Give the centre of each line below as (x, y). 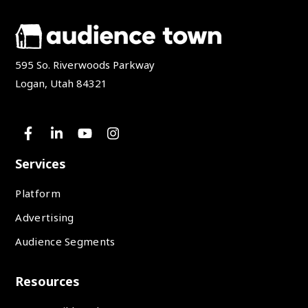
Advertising (45, 218)
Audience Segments (65, 242)
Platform (38, 194)
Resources (48, 282)
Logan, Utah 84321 (62, 84)
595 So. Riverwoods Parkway (85, 65)
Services (41, 164)
